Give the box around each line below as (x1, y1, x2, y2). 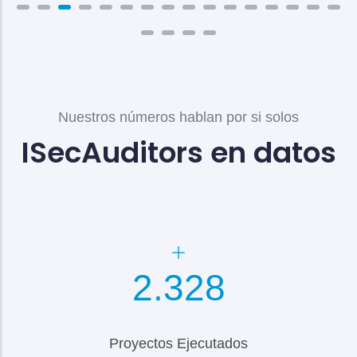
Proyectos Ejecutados (109, 335, 248, 352)
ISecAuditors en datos (21, 132, 336, 174)
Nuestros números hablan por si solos (58, 109, 299, 126)
